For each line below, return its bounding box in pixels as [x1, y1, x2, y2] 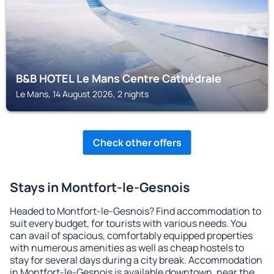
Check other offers [92, 136, 182, 149]
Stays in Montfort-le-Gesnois [10, 179, 190, 196]
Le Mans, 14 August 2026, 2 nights [16, 88, 149, 100]
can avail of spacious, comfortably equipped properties [10, 229, 253, 242]
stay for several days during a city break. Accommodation [10, 253, 262, 267]
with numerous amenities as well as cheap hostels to [10, 241, 244, 254]
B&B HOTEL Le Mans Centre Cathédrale [16, 71, 221, 86]
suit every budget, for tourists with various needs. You [10, 217, 247, 230]
